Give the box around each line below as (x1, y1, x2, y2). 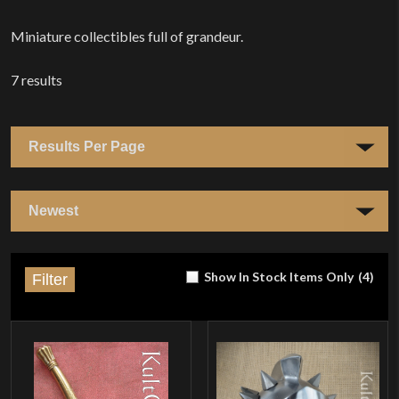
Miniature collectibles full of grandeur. (11, 27, 243, 45)
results (19, 70, 62, 88)
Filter (32, 270, 68, 289)
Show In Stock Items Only (204, 269, 354, 285)
